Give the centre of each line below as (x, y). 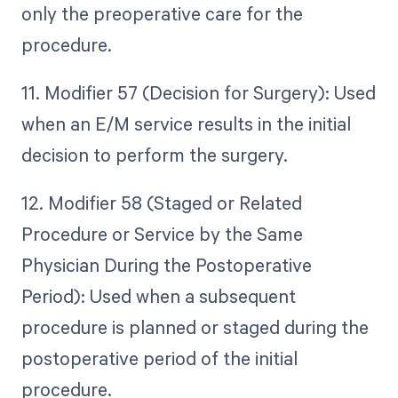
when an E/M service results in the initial (186, 123)
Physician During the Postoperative (166, 265)
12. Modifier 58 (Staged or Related (161, 203)
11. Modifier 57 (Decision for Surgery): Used (198, 92)
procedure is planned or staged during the (195, 327)
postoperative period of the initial (159, 358)
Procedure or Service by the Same (162, 234)
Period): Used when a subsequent (158, 296)
